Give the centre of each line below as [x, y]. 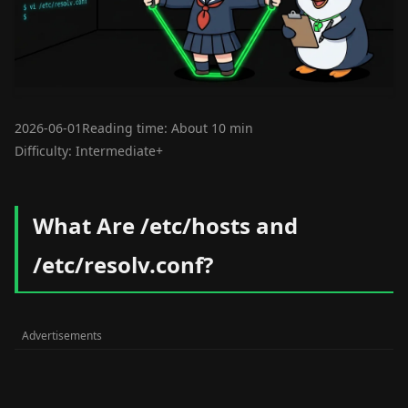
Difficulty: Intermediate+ [89, 151]
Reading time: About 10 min [168, 128]
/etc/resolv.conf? [123, 265]
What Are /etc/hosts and [165, 225]
